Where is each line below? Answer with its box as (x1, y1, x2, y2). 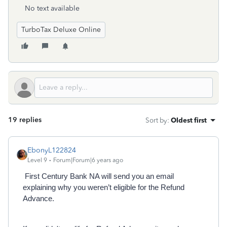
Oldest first (171, 116, 207, 124)
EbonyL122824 (27, 146, 76, 155)
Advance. (23, 195, 54, 203)
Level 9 (27, 157, 47, 164)
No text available (25, 4, 80, 13)
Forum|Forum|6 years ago (53, 157, 123, 164)
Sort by (145, 116, 167, 124)
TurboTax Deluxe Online (21, 25, 101, 34)
